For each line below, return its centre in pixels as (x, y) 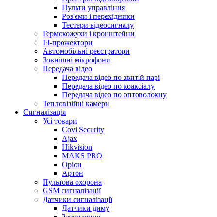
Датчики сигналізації (77, 199)
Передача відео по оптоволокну (114, 95)
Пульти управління (93, 8)
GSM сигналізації (72, 191)
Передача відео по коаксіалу (108, 86)
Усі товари (60, 121)
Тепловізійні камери (76, 103)
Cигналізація (45, 112)
